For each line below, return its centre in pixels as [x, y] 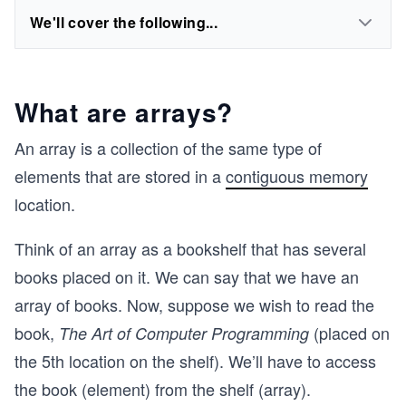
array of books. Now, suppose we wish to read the [194, 304]
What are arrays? [124, 112]
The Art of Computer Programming [184, 333]
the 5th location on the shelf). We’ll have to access [195, 361]
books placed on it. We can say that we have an [187, 276]
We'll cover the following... [124, 22]
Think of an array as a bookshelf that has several [190, 248]
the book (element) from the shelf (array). [163, 389]
